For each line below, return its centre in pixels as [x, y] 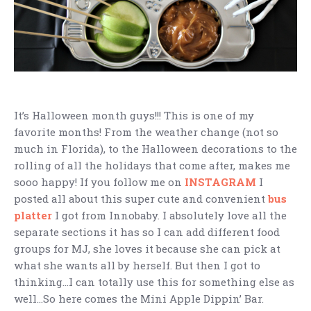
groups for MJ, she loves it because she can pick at [147, 249]
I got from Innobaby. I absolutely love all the [169, 216]
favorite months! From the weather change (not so [146, 132]
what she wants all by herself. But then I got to [137, 266]
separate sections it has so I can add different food [147, 232]
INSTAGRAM [220, 182]
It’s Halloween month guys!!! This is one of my [134, 116]
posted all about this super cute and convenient [141, 199]
